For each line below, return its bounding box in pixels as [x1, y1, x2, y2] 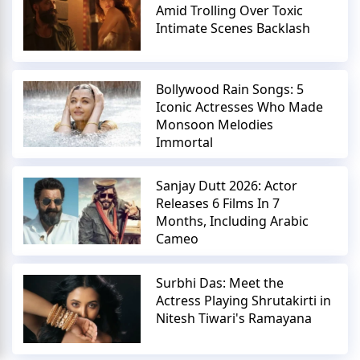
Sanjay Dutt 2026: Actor [156, 177, 298, 195]
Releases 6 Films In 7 [156, 194, 280, 213]
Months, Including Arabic [156, 212, 309, 231]
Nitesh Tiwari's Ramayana [156, 309, 313, 327]
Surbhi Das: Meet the [156, 273, 284, 292]
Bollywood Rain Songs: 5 [156, 80, 305, 99]
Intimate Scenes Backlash [156, 18, 311, 37]
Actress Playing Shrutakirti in [156, 291, 332, 309]
